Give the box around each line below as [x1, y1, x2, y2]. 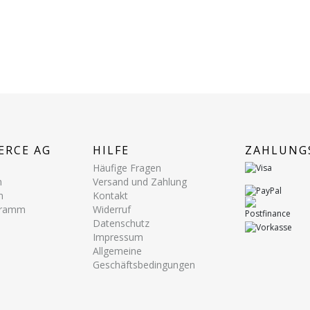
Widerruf [93, 202, 131, 216]
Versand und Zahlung [93, 174, 187, 188]
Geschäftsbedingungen [93, 257, 195, 271]
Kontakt [93, 188, 128, 202]
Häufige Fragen [93, 161, 161, 174]
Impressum [93, 230, 143, 244]
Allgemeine [93, 244, 142, 257]
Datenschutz [93, 216, 149, 230]
